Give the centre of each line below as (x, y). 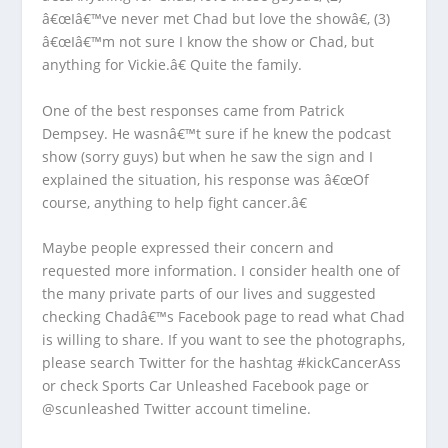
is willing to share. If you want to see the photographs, (224, 339)
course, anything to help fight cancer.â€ (175, 202)
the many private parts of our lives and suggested (209, 293)
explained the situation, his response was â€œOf (206, 179)
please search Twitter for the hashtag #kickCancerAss (222, 362)
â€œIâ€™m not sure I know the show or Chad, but (208, 42)
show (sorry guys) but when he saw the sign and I (208, 156)
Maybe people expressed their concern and (188, 247)
